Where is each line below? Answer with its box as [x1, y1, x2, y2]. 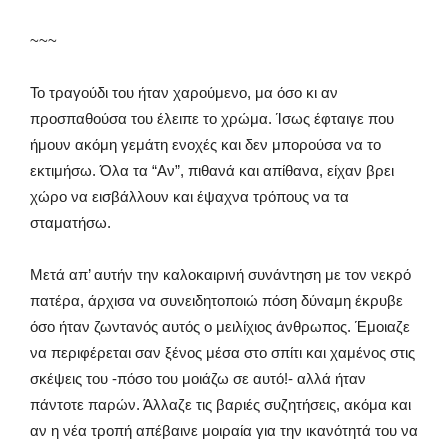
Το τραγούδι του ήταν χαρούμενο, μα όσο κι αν [30, 84, 338, 101]
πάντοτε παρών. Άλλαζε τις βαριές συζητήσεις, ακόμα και [30, 396, 411, 413]
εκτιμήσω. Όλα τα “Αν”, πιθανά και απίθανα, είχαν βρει [30, 162, 394, 179]
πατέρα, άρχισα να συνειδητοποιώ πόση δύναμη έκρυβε [30, 292, 403, 309]
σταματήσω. [30, 214, 111, 231]
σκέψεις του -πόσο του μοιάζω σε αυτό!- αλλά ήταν [30, 370, 366, 387]
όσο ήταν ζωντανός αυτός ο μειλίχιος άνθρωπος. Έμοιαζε [30, 318, 410, 335]
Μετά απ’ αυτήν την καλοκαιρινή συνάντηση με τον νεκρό [30, 266, 411, 283]
